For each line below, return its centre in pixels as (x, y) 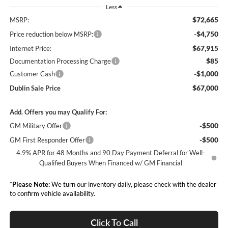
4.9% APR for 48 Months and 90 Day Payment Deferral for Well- (110, 153)
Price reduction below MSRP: (51, 34)
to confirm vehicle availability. (52, 194)
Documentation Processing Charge (60, 61)
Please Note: (31, 184)
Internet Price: (30, 49)
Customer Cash (32, 74)
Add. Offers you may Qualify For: (58, 112)
